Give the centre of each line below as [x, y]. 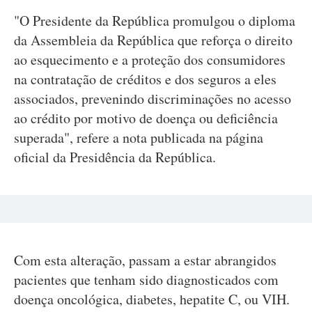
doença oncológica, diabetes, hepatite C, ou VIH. [152, 299]
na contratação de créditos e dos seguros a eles [145, 79]
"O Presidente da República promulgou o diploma [155, 21]
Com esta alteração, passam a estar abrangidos [145, 260]
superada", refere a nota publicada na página [139, 138]
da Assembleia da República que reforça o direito [153, 40]
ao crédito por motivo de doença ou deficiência [146, 118]
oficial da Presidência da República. [115, 157]
